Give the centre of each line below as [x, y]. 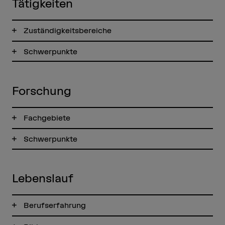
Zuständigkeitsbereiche [68, 30]
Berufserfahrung [55, 205]
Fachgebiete [47, 118]
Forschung [41, 91]
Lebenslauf [42, 178]
